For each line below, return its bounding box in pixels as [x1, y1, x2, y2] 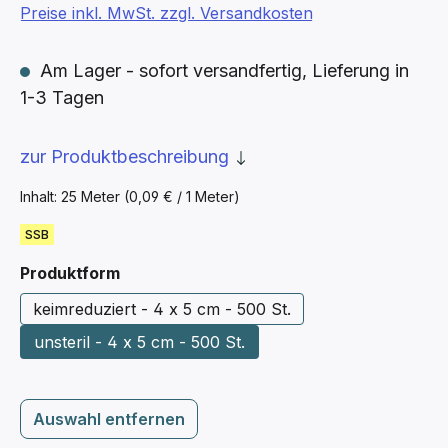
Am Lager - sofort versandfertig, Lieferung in [35, 60, 409, 81]
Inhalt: [20, 188, 61, 205]
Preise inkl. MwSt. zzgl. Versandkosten [20, 3, 313, 23]
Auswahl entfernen [33, 409, 185, 429]
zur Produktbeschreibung [20, 146, 234, 167]
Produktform [20, 263, 120, 283]
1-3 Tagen [20, 87, 104, 108]
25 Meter [61, 188, 124, 205]
